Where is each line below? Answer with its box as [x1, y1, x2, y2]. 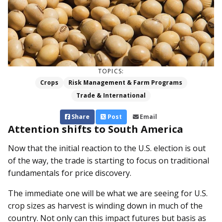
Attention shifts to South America [8, 122, 183, 136]
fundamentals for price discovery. [8, 167, 133, 179]
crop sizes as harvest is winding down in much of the [8, 200, 203, 212]
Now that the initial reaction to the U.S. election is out [8, 143, 206, 154]
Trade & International [76, 91, 146, 100]
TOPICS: [98, 67, 124, 76]
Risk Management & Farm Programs [68, 78, 182, 87]
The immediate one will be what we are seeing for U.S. [8, 188, 208, 199]
